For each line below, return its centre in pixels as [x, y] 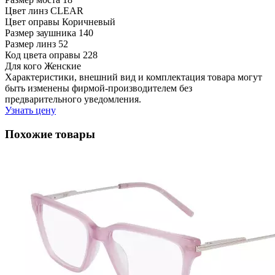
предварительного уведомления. [73, 99]
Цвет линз [26, 10]
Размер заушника [41, 33]
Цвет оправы [32, 21]
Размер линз [30, 44]
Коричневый [89, 21]
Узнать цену [30, 110]
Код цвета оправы [43, 55]
